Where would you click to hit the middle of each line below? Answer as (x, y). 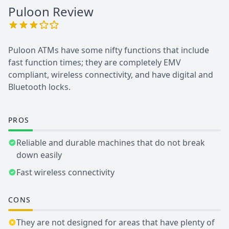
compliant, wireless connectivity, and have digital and (111, 75)
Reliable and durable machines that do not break (111, 143)
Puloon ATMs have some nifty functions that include (109, 50)
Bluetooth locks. (39, 87)
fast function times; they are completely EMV (95, 63)
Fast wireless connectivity (65, 173)
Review (73, 12)
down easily (39, 155)
